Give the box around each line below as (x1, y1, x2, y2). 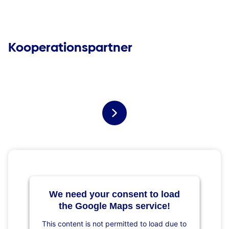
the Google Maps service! (58, 200, 170, 211)
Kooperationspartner (8, 39, 132, 56)
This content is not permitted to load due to (42, 219, 187, 228)
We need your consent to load (49, 189, 180, 199)
